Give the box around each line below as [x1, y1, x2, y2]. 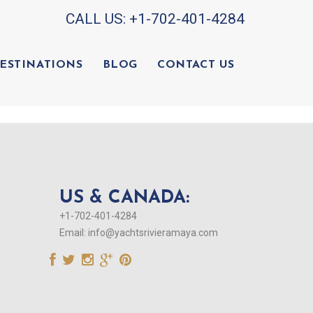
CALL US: [66, 10, 129, 27]
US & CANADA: [59, 189, 190, 208]
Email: [59, 227, 87, 238]
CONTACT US [157, 59, 235, 71]
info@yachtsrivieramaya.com [88, 227, 219, 238]
